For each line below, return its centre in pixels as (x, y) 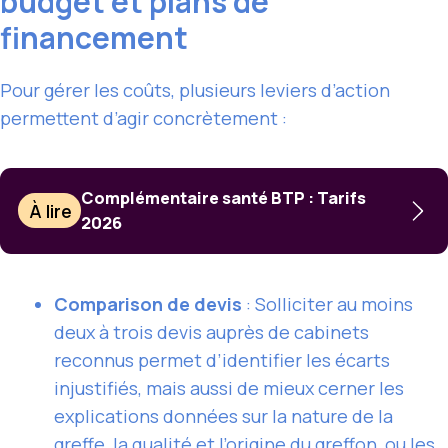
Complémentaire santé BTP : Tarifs (224, 197)
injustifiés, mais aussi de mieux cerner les (229, 387)
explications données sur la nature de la (223, 415)
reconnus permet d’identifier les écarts (222, 359)
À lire (51, 210)
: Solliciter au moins (327, 303)
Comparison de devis (148, 303)
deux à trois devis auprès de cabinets (211, 331)
